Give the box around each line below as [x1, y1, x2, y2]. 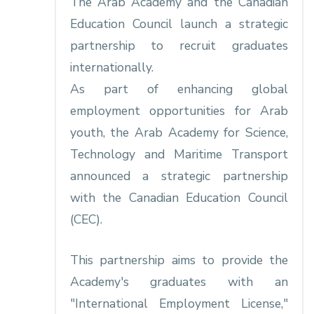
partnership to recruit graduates [69, 37, 288, 55]
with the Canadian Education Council [69, 189, 288, 207]
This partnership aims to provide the [69, 251, 288, 268]
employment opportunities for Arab [69, 102, 288, 120]
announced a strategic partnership [69, 168, 288, 185]
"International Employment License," [69, 294, 288, 312]
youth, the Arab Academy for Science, [69, 124, 288, 142]
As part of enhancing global [69, 81, 288, 98]
